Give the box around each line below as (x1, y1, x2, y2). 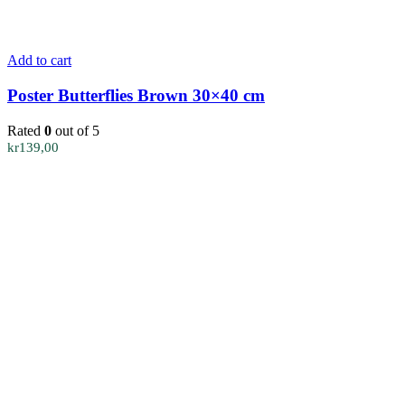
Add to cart (7, 52, 71, 69)
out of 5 (52, 122, 99, 138)
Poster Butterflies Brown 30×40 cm (7, 86, 265, 106)
